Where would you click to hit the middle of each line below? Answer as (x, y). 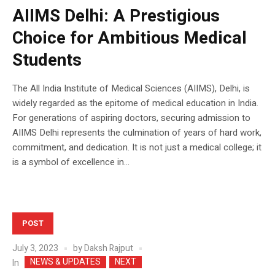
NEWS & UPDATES (65, 261)
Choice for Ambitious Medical (130, 39)
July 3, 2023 (35, 249)
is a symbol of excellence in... (71, 162)
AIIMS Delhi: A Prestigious (116, 17)
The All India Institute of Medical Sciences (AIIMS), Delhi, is (131, 89)
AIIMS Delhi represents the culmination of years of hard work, (137, 133)
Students (47, 61)
